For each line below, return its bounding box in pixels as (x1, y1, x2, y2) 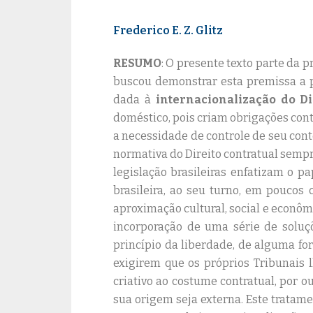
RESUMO (113, 57, 161, 70)
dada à (113, 93, 156, 106)
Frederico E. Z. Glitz (113, 24, 223, 37)
